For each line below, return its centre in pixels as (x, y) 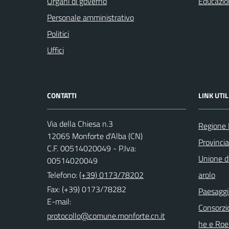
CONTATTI (62, 95)
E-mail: (59, 201)
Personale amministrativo (90, 17)
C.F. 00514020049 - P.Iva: (91, 148)
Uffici (55, 50)
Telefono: (63, 175)
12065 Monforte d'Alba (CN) (95, 136)
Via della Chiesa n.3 (80, 124)
